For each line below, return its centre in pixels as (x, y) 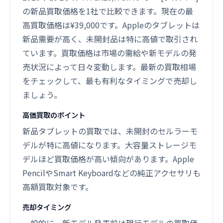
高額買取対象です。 (58, 187)
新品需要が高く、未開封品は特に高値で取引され (110, 39)
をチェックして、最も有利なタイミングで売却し (110, 81)
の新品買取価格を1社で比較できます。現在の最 (108, 11)
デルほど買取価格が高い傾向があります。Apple (108, 159)
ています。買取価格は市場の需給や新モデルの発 (110, 53)
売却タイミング (47, 207)
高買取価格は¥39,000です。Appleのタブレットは (111, 25)
